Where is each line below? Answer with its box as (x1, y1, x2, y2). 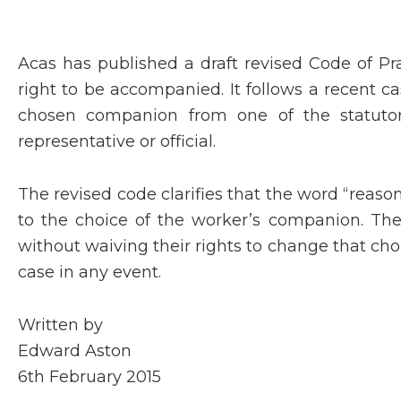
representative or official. (18, 132, 216, 151)
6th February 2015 (18, 367, 161, 387)
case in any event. (18, 262, 161, 282)
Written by (18, 315, 103, 335)
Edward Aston (18, 341, 132, 361)
